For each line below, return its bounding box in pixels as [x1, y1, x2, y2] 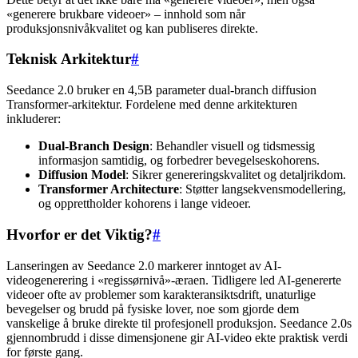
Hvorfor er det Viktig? [6, 225, 153, 243]
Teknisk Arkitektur [6, 50, 131, 68]
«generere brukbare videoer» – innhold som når [6, 6, 245, 21]
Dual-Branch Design [38, 139, 149, 153]
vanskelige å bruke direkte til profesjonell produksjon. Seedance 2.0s [6, 316, 352, 330]
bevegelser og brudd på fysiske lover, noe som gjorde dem [6, 301, 299, 316]
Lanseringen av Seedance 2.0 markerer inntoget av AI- [6, 258, 281, 272]
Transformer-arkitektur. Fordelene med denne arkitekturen [6, 97, 297, 112]
